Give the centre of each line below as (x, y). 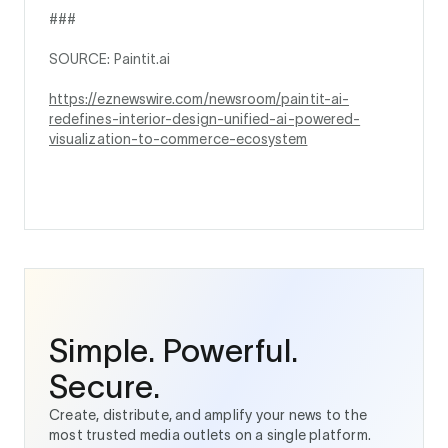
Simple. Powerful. (174, 350)
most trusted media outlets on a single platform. (210, 435)
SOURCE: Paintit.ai (110, 59)
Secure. (105, 386)
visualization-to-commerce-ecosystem (178, 139)
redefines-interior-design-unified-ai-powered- (205, 119)
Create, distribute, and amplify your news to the (208, 415)
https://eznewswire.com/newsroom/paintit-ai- (199, 99)
